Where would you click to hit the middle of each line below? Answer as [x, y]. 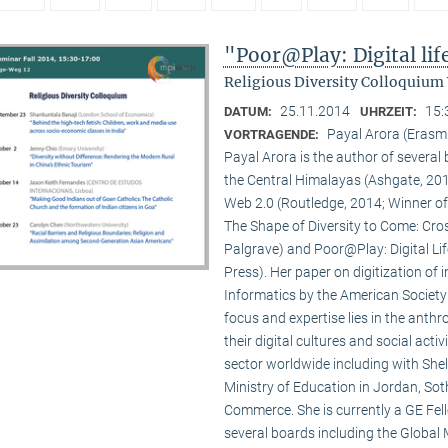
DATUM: [249, 112]
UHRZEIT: [389, 112]
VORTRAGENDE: [272, 135]
